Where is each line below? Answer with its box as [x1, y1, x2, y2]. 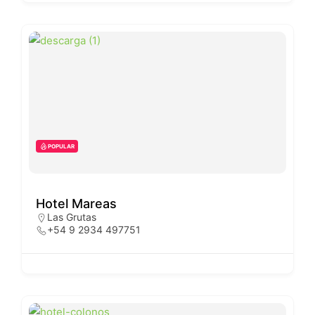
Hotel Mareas [36, 195, 117, 211]
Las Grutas [47, 210, 96, 223]
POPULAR [48, 142, 75, 150]
